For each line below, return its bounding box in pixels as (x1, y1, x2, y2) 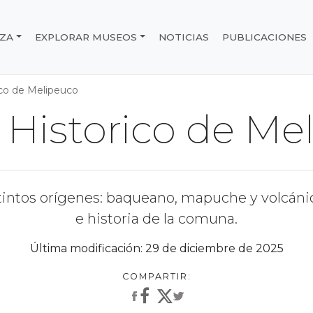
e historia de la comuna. (75, 210, 238, 227)
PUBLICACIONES (222, 31, 307, 43)
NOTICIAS (159, 31, 210, 43)
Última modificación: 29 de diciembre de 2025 (29, 242, 284, 255)
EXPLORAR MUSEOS (35, 31, 138, 43)
